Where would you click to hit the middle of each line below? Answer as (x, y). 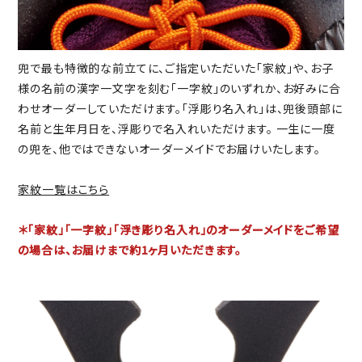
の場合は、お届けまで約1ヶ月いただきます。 (130, 249)
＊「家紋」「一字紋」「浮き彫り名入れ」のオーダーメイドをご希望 (179, 229)
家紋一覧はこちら (64, 189)
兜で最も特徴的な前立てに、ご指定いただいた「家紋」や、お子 (176, 67)
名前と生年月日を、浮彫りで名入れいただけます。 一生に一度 (177, 128)
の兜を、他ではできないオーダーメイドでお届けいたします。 (169, 148)
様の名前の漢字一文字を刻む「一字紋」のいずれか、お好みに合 (179, 88)
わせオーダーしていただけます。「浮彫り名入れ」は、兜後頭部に (180, 108)
